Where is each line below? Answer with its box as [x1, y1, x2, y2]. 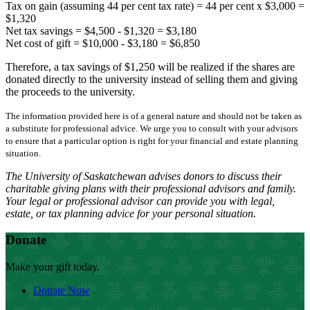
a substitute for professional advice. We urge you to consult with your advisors [6, 122, 298, 134]
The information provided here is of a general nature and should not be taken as [6, 110, 302, 121]
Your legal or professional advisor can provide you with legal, [6, 194, 275, 207]
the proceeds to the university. [6, 85, 135, 98]
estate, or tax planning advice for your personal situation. [6, 207, 256, 219]
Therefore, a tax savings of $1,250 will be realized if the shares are [6, 60, 295, 73]
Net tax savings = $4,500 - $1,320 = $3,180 [6, 24, 197, 37]
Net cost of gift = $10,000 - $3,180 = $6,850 [6, 37, 200, 49]
